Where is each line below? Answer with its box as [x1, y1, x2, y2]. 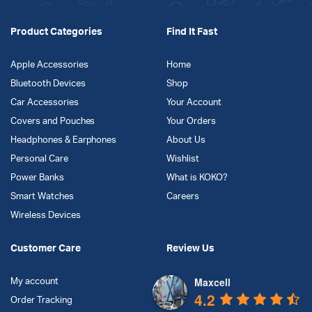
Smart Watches [10, 192, 74, 201]
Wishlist [166, 155, 199, 164]
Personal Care [10, 155, 68, 164]
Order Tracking [10, 296, 72, 305]
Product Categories [10, 27, 102, 37]
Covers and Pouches [10, 117, 95, 126]
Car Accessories [10, 98, 79, 107]
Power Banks [10, 173, 64, 182]
